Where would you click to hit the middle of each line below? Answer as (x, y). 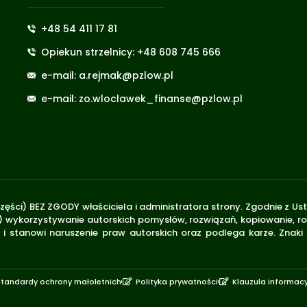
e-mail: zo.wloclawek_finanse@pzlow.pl (142, 98)
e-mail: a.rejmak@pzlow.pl (107, 75)
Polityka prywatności (177, 282)
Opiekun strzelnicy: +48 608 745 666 (131, 52)
